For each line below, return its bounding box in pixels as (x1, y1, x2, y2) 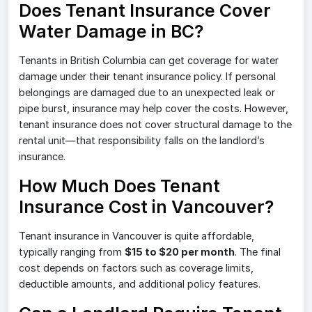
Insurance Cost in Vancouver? (19, 196, 274, 217)
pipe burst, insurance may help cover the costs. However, (19, 102, 288, 114)
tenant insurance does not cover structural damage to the (19, 118, 292, 130)
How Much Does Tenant (19, 175, 220, 196)
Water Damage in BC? (19, 20, 203, 42)
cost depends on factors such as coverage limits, (19, 261, 253, 274)
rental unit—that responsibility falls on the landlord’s (19, 134, 265, 146)
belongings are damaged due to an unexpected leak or (19, 86, 275, 98)
